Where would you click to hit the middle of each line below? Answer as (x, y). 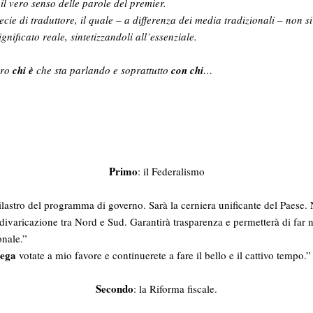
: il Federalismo (171, 171)
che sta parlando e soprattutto (102, 70)
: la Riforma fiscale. (175, 288)
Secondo (115, 288)
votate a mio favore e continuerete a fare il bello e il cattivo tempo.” (165, 255)
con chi (187, 70)
